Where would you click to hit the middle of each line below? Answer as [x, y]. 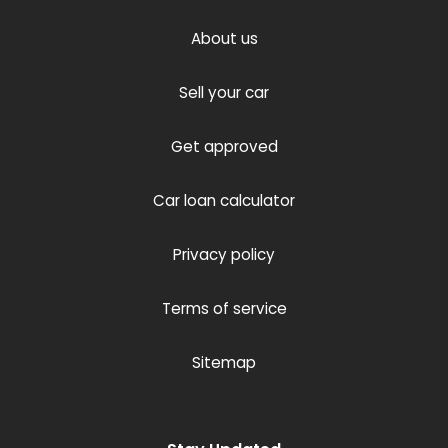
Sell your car [224, 92]
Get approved [224, 146]
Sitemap [224, 362]
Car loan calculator [224, 200]
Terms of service [224, 308]
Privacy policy [224, 254]
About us [224, 38]
